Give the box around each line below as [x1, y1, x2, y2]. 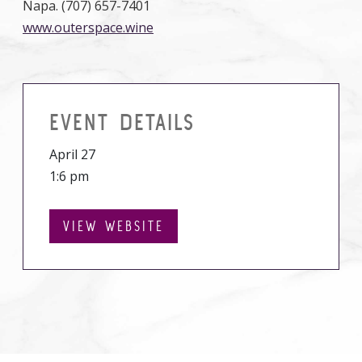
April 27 [49, 145, 95, 163]
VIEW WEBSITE [63, 217, 164, 234]
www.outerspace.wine [23, 19, 154, 36]
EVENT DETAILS [49, 109, 195, 135]
